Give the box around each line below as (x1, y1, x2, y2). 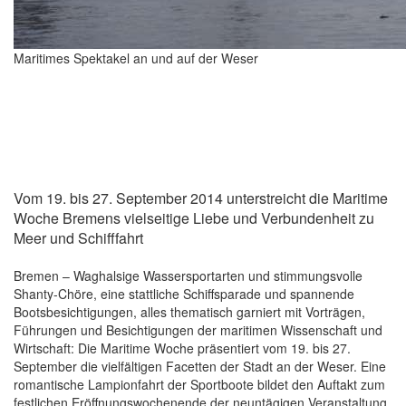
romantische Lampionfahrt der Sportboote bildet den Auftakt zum (14, 375, 385, 394)
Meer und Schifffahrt (14, 227, 143, 249)
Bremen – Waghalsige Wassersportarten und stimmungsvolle (14, 266, 362, 285)
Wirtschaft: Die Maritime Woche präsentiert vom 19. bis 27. (14, 339, 351, 358)
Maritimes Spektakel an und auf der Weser (14, 49, 258, 68)
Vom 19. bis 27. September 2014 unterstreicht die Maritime (14, 188, 388, 209)
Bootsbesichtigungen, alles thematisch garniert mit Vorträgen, (14, 303, 365, 322)
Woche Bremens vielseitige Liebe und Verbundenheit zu (14, 208, 374, 229)
